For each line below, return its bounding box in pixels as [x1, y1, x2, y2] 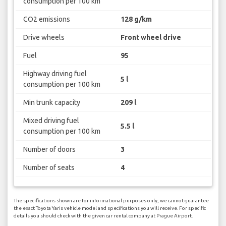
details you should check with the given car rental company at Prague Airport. [14, 212, 193, 218]
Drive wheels [23, 33, 65, 42]
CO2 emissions [23, 15, 70, 24]
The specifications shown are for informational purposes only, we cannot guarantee [14, 197, 209, 203]
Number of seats [23, 163, 75, 172]
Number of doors [23, 145, 76, 154]
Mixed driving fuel [23, 117, 79, 125]
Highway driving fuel [23, 70, 87, 78]
